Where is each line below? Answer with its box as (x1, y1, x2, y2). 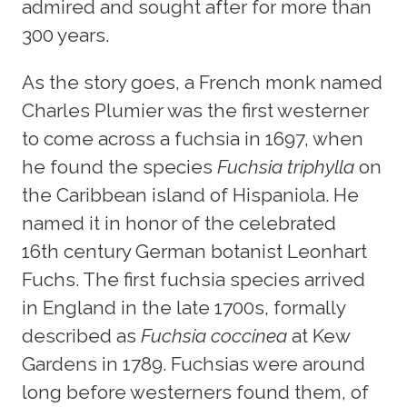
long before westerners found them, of (22, 380, 369, 403)
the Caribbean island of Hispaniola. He (22, 183, 359, 206)
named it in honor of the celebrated (22, 211, 336, 234)
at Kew (292, 323, 350, 347)
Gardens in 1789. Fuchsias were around (22, 352, 365, 375)
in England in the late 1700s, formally (22, 295, 345, 319)
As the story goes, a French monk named (22, 70, 382, 94)
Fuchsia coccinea (141, 323, 292, 347)
